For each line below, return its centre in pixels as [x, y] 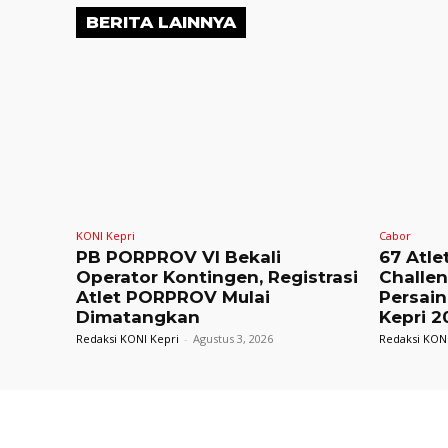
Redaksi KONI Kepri [127, 339]
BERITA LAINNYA [161, 22]
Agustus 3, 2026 [233, 339]
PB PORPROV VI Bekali [178, 257]
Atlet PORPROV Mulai [173, 297]
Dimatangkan [138, 317]
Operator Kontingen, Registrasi [217, 277]
